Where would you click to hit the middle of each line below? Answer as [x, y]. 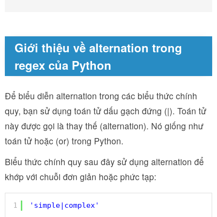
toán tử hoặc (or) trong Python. [64, 141]
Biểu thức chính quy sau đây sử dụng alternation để [104, 162]
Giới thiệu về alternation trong [98, 47]
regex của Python [63, 65]
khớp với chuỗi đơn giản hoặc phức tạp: [81, 177]
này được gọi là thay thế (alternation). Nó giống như [104, 126]
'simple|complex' [64, 205]
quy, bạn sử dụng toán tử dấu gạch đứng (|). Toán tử [106, 111]
